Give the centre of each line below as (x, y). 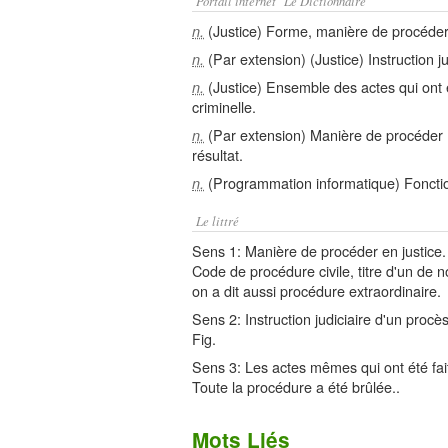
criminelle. (224, 106)
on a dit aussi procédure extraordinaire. (316, 290)
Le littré (217, 220)
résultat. (217, 154)
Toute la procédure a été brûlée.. (296, 386)
